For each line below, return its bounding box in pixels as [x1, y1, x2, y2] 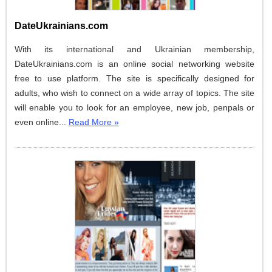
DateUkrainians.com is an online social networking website [14, 58, 255, 69]
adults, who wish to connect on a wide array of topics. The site [14, 87, 255, 98]
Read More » [68, 117, 119, 127]
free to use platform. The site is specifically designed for [14, 73, 255, 83]
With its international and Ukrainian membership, [14, 44, 255, 54]
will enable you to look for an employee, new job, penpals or [14, 102, 255, 112]
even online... [14, 117, 69, 127]
